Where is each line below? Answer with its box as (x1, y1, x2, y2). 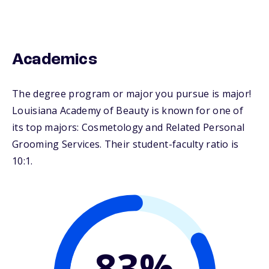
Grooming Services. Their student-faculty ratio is (12, 138, 239, 151)
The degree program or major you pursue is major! (12, 87, 252, 101)
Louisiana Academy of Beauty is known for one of (12, 104, 244, 118)
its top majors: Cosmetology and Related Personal (12, 121, 245, 134)
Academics (12, 52, 97, 69)
